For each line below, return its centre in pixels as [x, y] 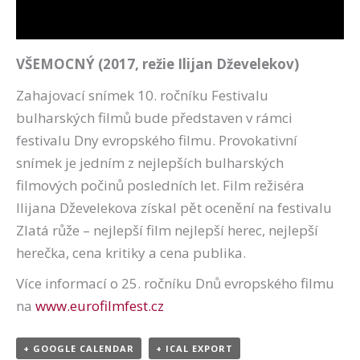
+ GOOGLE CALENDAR [79, 349]
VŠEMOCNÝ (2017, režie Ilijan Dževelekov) [157, 64]
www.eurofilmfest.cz [100, 306]
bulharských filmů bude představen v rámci [154, 118]
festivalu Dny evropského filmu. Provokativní [157, 141]
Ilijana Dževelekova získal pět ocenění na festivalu [174, 208]
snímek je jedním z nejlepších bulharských [150, 163]
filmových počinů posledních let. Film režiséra [160, 186]
